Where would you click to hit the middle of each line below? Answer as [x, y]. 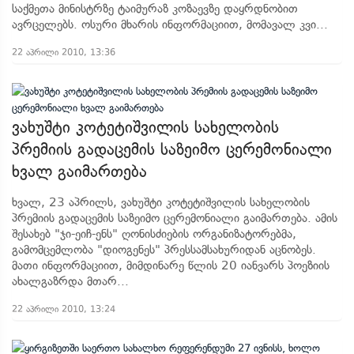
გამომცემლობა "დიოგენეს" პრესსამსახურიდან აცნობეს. [164, 250]
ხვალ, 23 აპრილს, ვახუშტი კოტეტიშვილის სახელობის [161, 202]
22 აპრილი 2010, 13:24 [64, 309]
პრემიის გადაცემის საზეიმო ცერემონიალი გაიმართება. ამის [175, 218]
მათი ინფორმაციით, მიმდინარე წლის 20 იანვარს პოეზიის [171, 265]
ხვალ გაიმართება [79, 171]
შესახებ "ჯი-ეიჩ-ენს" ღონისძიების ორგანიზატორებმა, [154, 234]
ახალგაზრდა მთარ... [70, 281]
